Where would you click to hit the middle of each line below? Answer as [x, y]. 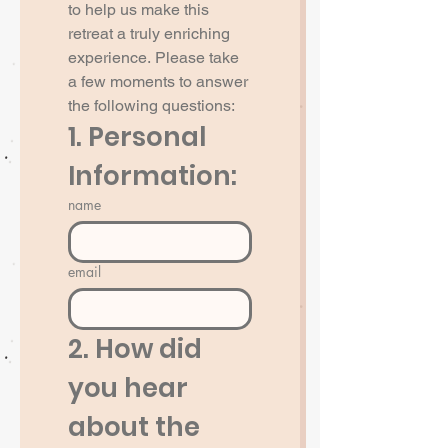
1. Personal [137, 136]
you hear [128, 387]
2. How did [135, 348]
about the [134, 426]
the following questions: [151, 105]
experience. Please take [153, 57]
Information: [152, 175]
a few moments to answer [158, 81]
